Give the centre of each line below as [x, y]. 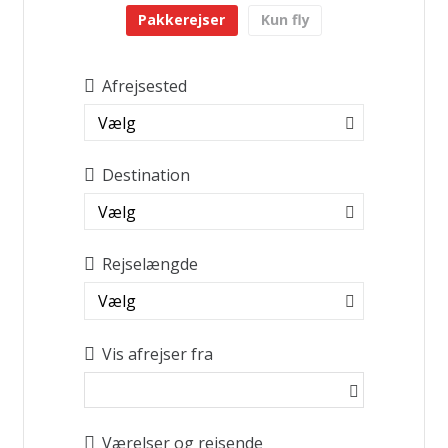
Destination [145, 174]
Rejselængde [149, 264]
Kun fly [285, 20]
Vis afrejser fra [157, 353]
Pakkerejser [182, 20]
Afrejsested [144, 85]
